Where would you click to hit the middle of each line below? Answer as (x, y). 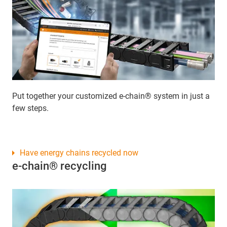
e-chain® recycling (59, 166)
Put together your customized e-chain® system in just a (111, 96)
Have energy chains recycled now (79, 153)
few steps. (30, 108)
